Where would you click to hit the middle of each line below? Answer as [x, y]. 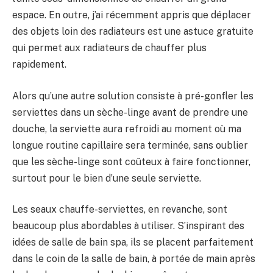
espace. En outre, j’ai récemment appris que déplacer [132, 15]
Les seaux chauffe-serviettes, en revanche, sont [120, 210]
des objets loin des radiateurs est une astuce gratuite [133, 32]
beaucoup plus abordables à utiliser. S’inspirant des [128, 226]
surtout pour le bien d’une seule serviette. [107, 178]
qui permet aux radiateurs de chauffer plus [109, 48]
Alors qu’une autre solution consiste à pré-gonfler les [133, 96]
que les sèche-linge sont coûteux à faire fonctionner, [131, 161]
